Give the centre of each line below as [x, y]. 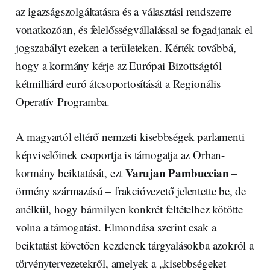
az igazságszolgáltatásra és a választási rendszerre [124, 11]
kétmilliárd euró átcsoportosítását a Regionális [118, 84]
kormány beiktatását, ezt [70, 173]
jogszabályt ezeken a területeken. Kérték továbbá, [126, 48]
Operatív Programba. [63, 102]
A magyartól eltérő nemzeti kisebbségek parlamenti [130, 137]
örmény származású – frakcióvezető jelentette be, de [131, 191]
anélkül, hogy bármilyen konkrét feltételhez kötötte [129, 209]
